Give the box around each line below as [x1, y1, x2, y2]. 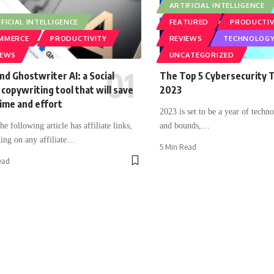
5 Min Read [159, 141, 196, 152]
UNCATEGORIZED [169, 50, 234, 59]
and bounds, [159, 120, 201, 130]
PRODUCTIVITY [50, 33, 107, 43]
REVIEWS [169, 33, 202, 43]
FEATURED [169, 17, 209, 26]
